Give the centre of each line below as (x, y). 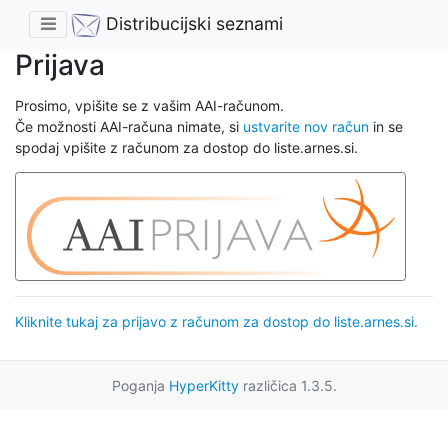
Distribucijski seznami (192, 24)
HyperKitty (203, 385)
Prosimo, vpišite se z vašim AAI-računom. (149, 106)
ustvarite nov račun (306, 127)
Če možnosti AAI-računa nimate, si (129, 127)
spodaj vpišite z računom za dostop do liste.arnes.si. (186, 148)
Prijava (60, 65)
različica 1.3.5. (287, 385)
